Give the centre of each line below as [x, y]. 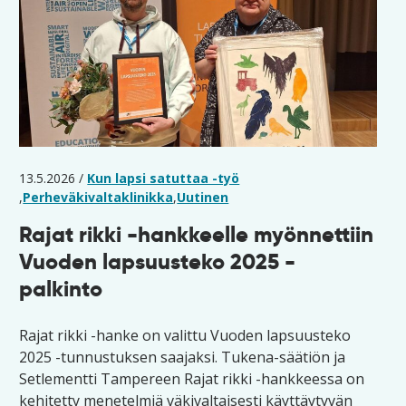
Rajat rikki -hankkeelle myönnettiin [197, 234]
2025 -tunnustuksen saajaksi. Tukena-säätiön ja [183, 357]
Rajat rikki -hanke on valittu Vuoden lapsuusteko [185, 335]
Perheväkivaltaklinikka [98, 197]
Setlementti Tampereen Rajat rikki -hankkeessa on [192, 379]
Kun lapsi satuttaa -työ [164, 178]
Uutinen [203, 197]
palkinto [61, 289]
